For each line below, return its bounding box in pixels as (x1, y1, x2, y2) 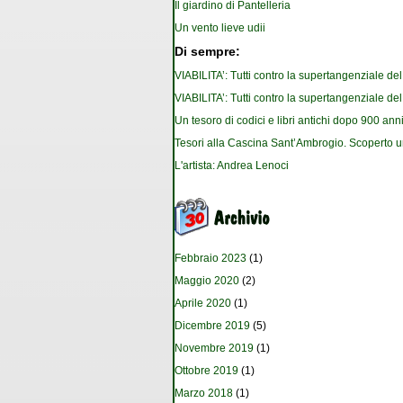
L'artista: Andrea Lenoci (175, 159, 289, 173)
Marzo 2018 (175, 387, 233, 400)
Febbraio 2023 (175, 252, 246, 265)
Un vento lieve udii (175, 22, 265, 35)
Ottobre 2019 (175, 364, 238, 378)
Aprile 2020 (175, 297, 231, 310)
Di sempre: (175, 45, 240, 59)
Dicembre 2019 (175, 319, 250, 333)
